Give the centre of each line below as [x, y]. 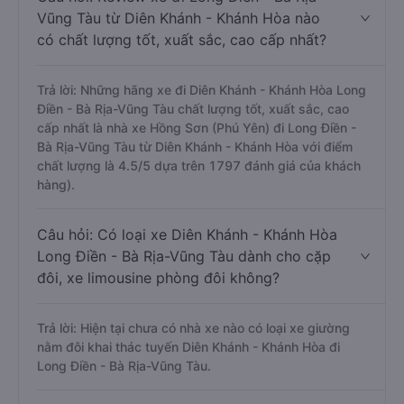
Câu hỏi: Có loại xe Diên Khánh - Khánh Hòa [187, 234]
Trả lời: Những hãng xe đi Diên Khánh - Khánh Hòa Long [202, 90]
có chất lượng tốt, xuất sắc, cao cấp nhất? [182, 40]
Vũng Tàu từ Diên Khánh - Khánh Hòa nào [179, 18]
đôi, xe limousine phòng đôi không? [158, 278]
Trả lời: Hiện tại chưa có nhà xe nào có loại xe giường [193, 328]
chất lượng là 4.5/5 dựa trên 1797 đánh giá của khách [199, 165]
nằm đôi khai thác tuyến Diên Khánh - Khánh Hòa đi [188, 347]
